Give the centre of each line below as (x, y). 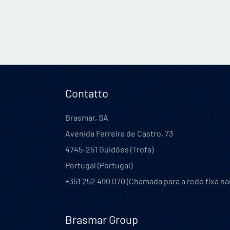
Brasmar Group (102, 219)
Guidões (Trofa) (127, 149)
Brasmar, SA (87, 118)
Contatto (87, 93)
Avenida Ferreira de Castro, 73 (119, 133)
